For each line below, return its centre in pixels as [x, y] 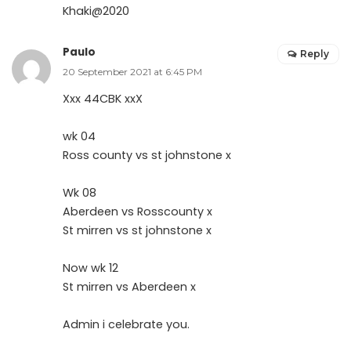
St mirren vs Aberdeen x [129, 286]
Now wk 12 [90, 268]
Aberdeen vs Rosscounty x [138, 211]
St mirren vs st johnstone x [137, 230]
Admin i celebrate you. [126, 324]
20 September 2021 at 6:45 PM [132, 71]
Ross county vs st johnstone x [147, 155]
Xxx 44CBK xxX [103, 98]
